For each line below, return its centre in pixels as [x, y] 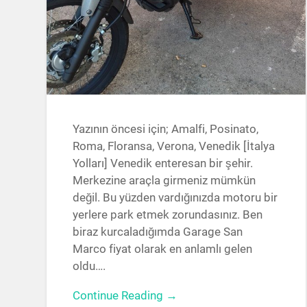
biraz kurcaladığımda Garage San [158, 231]
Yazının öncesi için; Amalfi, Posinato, [166, 128]
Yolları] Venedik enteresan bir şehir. [163, 163]
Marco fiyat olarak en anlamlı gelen [163, 248]
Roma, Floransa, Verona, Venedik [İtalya [174, 146]
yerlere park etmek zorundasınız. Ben [168, 214]
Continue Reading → [125, 296]
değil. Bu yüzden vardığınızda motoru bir [175, 197]
